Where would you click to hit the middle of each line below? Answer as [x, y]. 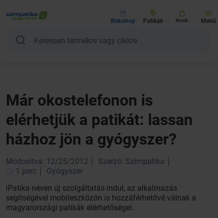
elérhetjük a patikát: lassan [99, 120]
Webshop [123, 21]
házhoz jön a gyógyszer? [91, 139]
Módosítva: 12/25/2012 [47, 161]
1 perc [25, 171]
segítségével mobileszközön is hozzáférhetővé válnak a [101, 198]
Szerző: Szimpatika [131, 161]
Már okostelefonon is [79, 100]
